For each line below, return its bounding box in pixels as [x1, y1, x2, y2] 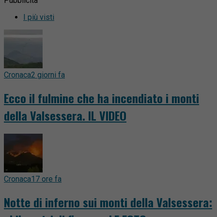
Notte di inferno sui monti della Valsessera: [4, 193, 212, 211]
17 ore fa [31, 174, 62, 184]
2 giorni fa [31, 70, 65, 80]
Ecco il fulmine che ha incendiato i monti [4, 89, 199, 107]
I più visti [23, 13, 54, 22]
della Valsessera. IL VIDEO [4, 107, 126, 124]
